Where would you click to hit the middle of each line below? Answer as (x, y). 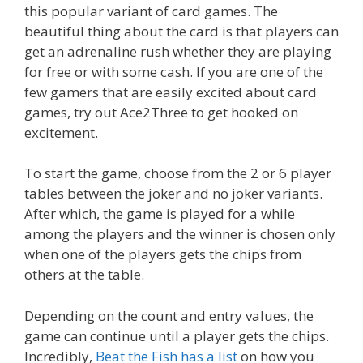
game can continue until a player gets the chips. (177, 335)
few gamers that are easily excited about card (171, 92)
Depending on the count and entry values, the (169, 315)
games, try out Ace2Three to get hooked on (161, 112)
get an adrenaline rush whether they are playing (178, 51)
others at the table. (84, 275)
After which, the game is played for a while (160, 214)
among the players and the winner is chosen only (180, 234)
